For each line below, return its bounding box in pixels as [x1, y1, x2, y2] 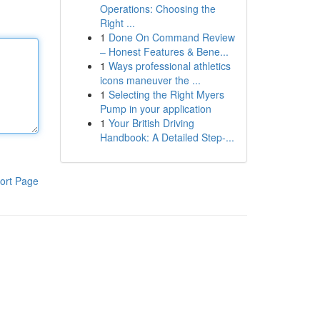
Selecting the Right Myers [108, 87, 224, 101]
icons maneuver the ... [99, 73, 201, 87]
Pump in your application [99, 101, 211, 116]
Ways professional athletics [108, 59, 231, 73]
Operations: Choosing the [99, 1, 216, 16]
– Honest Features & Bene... [99, 44, 229, 59]
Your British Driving [108, 116, 194, 130]
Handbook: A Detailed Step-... [99, 130, 234, 144]
